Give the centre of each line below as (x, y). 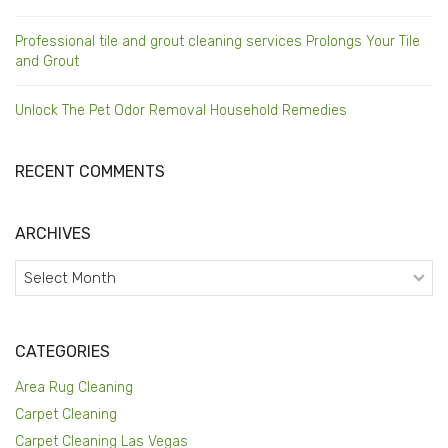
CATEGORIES (63, 351)
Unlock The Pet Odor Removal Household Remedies (181, 111)
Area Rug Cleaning (74, 387)
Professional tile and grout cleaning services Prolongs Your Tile (217, 42)
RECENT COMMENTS (90, 172)
